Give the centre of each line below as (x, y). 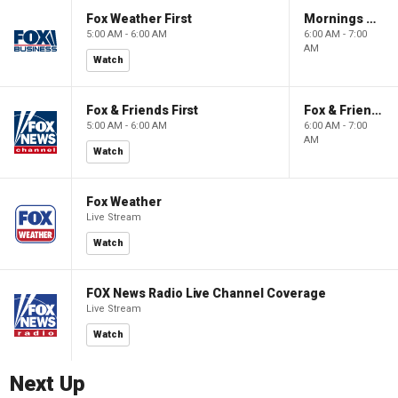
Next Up (48, 384)
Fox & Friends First (143, 110)
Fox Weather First (139, 19)
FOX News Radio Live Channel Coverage (206, 293)
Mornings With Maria (371, 19)
